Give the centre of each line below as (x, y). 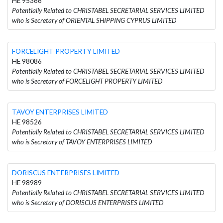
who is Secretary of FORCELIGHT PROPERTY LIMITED (87, 81)
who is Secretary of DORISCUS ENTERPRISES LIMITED (88, 202)
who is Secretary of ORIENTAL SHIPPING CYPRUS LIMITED (94, 20)
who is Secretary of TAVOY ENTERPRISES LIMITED (82, 142)
